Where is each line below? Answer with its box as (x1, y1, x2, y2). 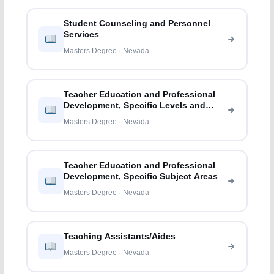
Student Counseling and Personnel (64, 19, 211, 29)
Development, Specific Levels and (64, 101, 206, 111)
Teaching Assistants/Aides (64, 232, 176, 242)
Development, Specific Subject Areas (64, 172, 218, 182)
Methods (64, 112, 101, 122)
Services (64, 30, 100, 40)
